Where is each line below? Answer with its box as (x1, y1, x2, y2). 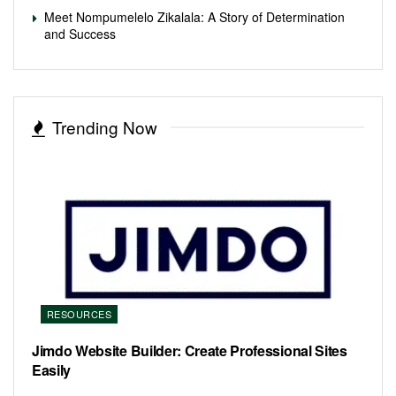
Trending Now (52, 114, 157, 139)
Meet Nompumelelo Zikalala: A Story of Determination (44, 7, 345, 26)
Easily (32, 359, 72, 380)
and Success (44, 24, 116, 42)
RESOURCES (47, 306, 111, 321)
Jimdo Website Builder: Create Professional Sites (32, 339, 347, 361)
